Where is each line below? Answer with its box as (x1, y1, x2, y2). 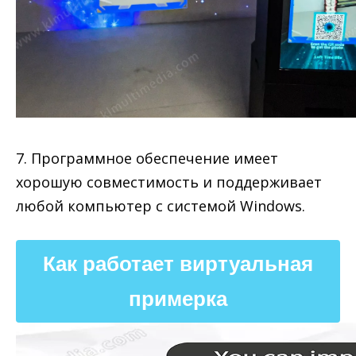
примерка (129, 287, 227, 311)
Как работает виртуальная (43, 252, 313, 276)
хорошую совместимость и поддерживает (16, 172, 322, 192)
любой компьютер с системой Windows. (16, 196, 305, 215)
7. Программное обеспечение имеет (16, 149, 278, 168)
